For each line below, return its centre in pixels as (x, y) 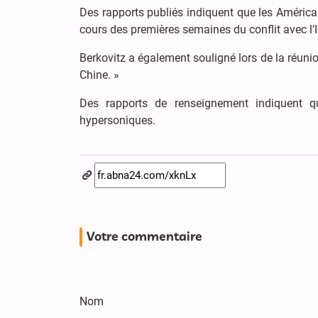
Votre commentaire (144, 237)
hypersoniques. (117, 121)
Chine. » (99, 75)
